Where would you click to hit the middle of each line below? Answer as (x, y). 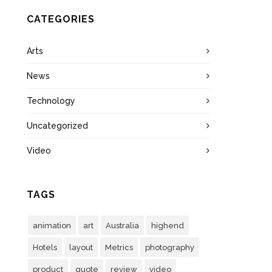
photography (170, 247)
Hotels (45, 247)
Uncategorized (58, 126)
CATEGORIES (61, 19)
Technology (51, 101)
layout (81, 247)
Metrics (119, 247)
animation (52, 226)
